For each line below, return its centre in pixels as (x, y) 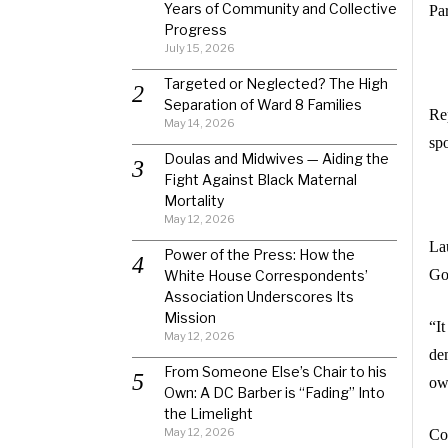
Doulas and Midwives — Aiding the (276, 158)
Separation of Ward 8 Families (263, 104)
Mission (190, 317)
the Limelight (208, 413)
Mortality (194, 200)
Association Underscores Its (259, 296)
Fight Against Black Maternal (260, 179)
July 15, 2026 (199, 48)
